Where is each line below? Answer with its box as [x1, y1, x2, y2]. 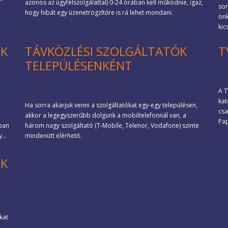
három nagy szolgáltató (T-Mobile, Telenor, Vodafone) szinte [25, 121, 199, 130]
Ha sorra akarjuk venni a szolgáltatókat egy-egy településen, [25, 100, 197, 109]
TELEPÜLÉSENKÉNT [25, 57, 132, 74]
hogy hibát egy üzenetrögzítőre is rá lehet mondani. [25, 8, 173, 17]
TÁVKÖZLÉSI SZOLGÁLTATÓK [25, 43, 187, 60]
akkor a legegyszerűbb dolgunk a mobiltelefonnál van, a [25, 110, 186, 120]
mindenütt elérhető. [25, 131, 81, 140]
